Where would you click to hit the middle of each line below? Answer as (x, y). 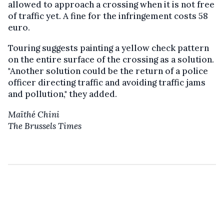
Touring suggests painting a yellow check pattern (108, 48)
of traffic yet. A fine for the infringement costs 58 (108, 16)
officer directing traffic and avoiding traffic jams (107, 82)
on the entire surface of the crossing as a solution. (111, 59)
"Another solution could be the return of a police (108, 71)
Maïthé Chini (34, 114)
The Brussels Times (45, 126)
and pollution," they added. (62, 94)
